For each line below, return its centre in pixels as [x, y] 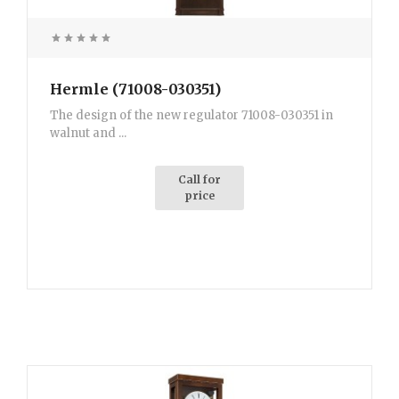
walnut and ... [88, 134]
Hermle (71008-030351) [135, 90]
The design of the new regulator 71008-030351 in [191, 116]
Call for [199, 180]
